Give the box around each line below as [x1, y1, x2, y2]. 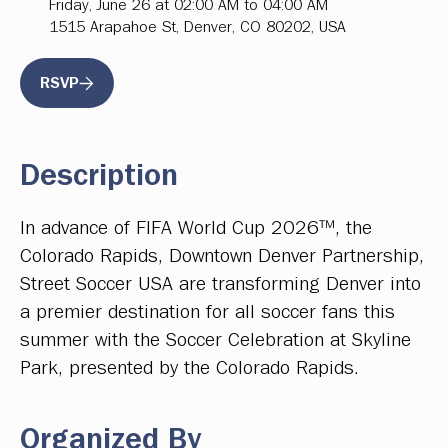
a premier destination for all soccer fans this [20, 302, 395, 323]
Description [20, 161, 178, 192]
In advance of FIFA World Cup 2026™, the [20, 218, 372, 239]
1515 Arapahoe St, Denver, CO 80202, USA [49, 19, 346, 36]
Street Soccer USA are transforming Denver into [20, 274, 421, 295]
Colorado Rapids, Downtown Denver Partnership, [20, 246, 424, 267]
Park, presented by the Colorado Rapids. [20, 358, 359, 379]
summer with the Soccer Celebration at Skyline [20, 330, 411, 351]
